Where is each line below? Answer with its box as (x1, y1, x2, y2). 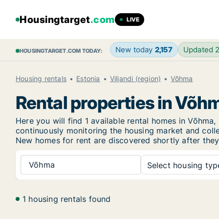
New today (115, 45, 155, 54)
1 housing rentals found (22, 194, 111, 204)
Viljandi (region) (109, 74, 161, 83)
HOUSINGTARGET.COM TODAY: (20, 47, 102, 54)
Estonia (76, 74, 100, 83)
